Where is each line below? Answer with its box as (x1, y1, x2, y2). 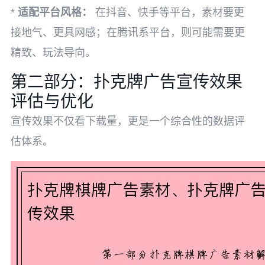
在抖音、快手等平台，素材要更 (92, 7, 244, 18)
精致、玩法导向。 (11, 47, 96, 59)
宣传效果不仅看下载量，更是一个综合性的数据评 (11, 115, 245, 127)
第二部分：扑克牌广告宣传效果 (11, 73, 243, 91)
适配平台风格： (18, 7, 92, 18)
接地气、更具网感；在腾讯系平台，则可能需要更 (11, 27, 245, 38)
